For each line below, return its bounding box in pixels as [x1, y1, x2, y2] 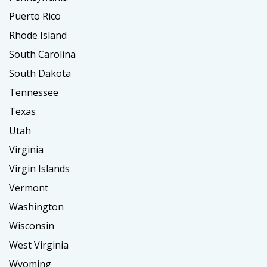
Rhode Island [9, 29, 67, 42]
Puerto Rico [9, 10, 61, 23]
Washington [9, 200, 64, 214]
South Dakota [9, 67, 71, 80]
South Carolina [9, 48, 76, 61]
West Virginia [9, 238, 69, 252]
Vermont [9, 181, 48, 195]
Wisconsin [9, 219, 54, 233]
